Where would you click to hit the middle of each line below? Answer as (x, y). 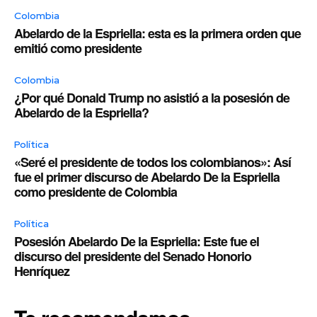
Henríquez (42, 271)
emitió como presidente (78, 48)
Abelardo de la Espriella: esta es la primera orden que (157, 34)
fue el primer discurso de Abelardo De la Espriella (147, 177)
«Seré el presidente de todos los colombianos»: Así (152, 162)
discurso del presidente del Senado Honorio (133, 257)
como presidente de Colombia (96, 192)
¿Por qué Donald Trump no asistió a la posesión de (152, 98)
